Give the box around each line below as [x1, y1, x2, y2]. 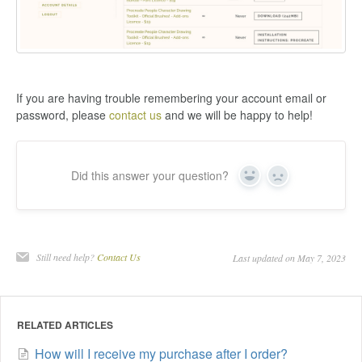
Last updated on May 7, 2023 [233, 250, 346, 264]
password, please [16, 106, 109, 123]
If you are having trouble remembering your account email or [16, 89, 326, 106]
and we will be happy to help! [162, 106, 313, 123]
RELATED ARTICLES [17, 317, 113, 332]
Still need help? [36, 250, 97, 263]
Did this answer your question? [71, 166, 229, 183]
